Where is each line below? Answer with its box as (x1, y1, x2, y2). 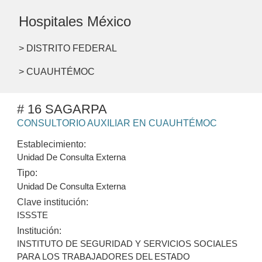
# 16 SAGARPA (17, 102, 108, 117)
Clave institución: (17, 196, 89, 207)
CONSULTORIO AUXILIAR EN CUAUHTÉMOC (17, 118, 218, 129)
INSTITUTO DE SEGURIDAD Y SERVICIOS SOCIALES (17, 238, 238, 249)
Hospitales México (19, 13, 131, 30)
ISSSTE (17, 209, 49, 220)
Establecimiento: (17, 139, 87, 150)
